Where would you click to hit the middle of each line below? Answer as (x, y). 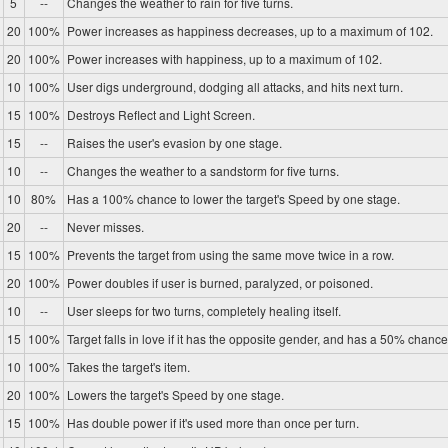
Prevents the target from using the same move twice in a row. (230, 255)
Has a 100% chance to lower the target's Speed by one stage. (233, 199)
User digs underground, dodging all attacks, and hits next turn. (234, 87)
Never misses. (105, 227)
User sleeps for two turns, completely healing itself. (203, 311)
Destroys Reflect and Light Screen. (160, 115)
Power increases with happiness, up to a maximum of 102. (224, 59)
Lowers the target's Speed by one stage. (175, 395)
